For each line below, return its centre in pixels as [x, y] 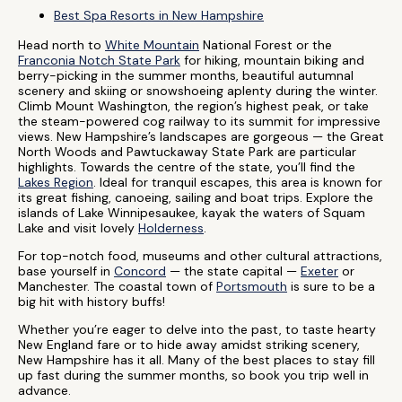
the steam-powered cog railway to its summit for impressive [199, 121]
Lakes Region [56, 182]
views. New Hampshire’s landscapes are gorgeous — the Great [201, 136]
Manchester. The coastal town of [117, 286]
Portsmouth [252, 286]
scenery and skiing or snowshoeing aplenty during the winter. [198, 91]
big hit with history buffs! [92, 301]
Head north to [61, 45]
